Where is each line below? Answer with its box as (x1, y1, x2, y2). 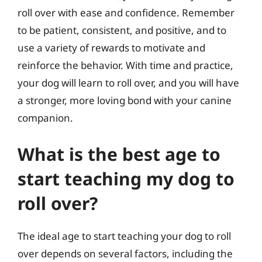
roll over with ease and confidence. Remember (18, 6, 235, 19)
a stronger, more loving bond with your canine (18, 94, 232, 107)
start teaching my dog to (18, 166, 235, 191)
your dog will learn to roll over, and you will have (18, 76, 239, 89)
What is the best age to (18, 142, 220, 166)
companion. (18, 111, 73, 125)
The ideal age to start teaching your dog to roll (18, 229, 231, 243)
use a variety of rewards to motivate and (18, 41, 205, 54)
